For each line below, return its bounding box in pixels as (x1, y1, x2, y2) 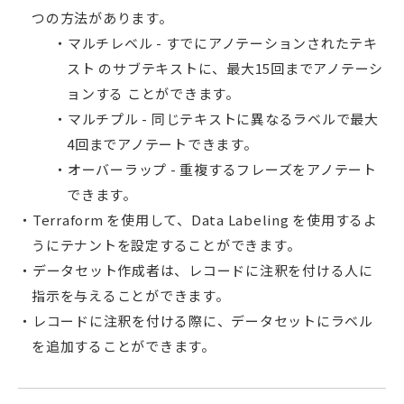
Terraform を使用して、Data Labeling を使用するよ (32, 209, 378, 229)
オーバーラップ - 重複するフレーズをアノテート (67, 159, 377, 179)
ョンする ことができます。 (67, 83, 240, 103)
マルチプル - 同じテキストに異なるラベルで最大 (67, 108, 379, 128)
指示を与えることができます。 (32, 285, 230, 305)
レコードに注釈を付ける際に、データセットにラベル (32, 310, 373, 330)
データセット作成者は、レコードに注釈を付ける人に (32, 260, 373, 280)
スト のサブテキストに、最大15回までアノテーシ (67, 58, 383, 78)
